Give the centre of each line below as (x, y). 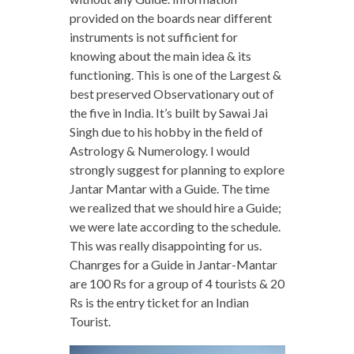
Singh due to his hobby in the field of (166, 132)
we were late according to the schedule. (175, 227)
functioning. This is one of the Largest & (175, 75)
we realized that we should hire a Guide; (175, 208)
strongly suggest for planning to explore (177, 170)
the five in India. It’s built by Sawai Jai (168, 113)
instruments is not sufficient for (153, 37)
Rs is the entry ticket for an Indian (159, 303)
